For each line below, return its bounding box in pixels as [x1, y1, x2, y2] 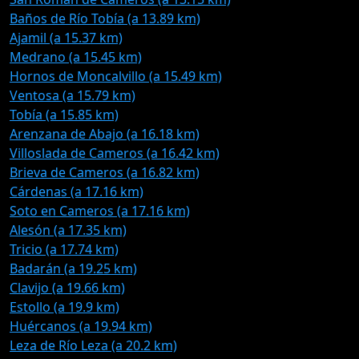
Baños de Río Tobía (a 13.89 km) [10, 10, 200, 27]
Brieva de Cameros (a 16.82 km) [10, 163, 200, 181]
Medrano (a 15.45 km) [10, 48, 142, 66]
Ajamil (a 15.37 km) [10, 29, 123, 46]
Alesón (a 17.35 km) [10, 221, 127, 239]
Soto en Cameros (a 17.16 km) [10, 202, 190, 220]
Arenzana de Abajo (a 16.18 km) [10, 125, 200, 143]
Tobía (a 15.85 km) [10, 106, 119, 123]
